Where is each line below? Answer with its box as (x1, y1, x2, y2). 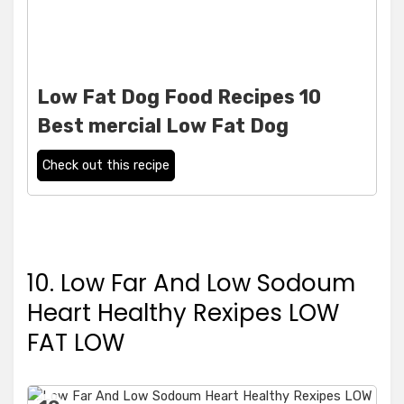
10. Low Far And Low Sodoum (27, 267, 355, 300)
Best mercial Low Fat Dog (37, 115, 289, 138)
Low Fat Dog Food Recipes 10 (37, 86, 321, 109)
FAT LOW (27, 326, 124, 360)
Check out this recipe (42, 158, 170, 174)
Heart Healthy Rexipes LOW (27, 297, 339, 330)
